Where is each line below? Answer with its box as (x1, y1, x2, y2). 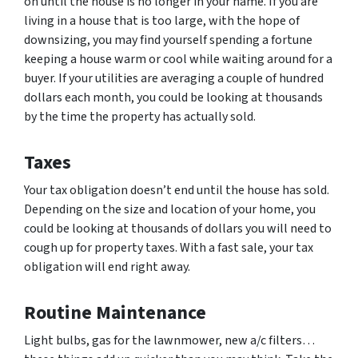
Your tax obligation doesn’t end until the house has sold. (24, 181, 329, 199)
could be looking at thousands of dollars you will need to (24, 219, 332, 237)
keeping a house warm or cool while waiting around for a (24, 50, 332, 68)
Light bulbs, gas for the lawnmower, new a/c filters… (24, 331, 315, 349)
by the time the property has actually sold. (24, 107, 256, 125)
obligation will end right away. (24, 257, 190, 276)
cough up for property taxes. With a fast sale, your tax (24, 238, 313, 257)
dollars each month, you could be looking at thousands (24, 88, 323, 106)
